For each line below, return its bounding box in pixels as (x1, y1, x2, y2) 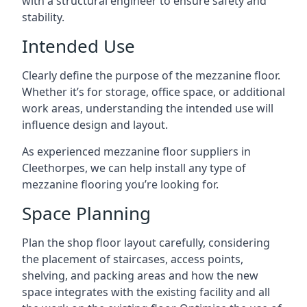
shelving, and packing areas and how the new (22, 267, 258, 283)
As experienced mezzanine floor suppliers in (22, 143, 251, 159)
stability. (22, 9, 64, 25)
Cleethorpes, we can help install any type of (22, 160, 246, 175)
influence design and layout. (22, 116, 168, 132)
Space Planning (22, 200, 151, 225)
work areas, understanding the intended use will (22, 100, 273, 116)
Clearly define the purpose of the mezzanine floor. (22, 67, 280, 83)
